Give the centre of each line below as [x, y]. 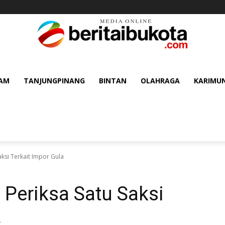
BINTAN [113, 81]
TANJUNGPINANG [54, 81]
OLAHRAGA [160, 81]
